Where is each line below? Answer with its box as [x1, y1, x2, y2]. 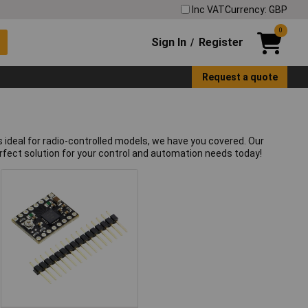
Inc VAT [192, 3, 225, 15]
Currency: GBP [225, 3, 287, 15]
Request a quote [201, 71, 278, 82]
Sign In [151, 35, 187, 49]
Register [198, 35, 243, 49]
